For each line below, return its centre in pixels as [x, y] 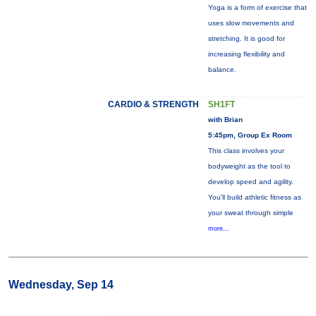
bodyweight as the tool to [249, 166]
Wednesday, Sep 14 [61, 285]
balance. [222, 69]
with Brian [225, 120]
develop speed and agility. [250, 182]
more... [218, 229]
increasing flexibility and [246, 54]
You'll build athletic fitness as [254, 197]
